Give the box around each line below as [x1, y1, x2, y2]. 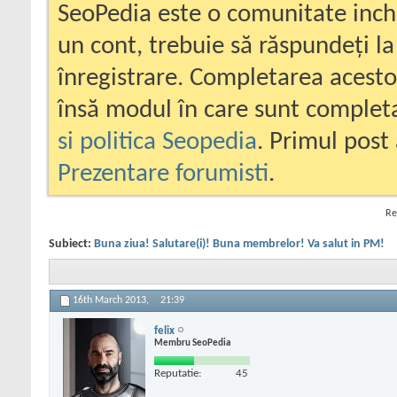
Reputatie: [154, 367, 201, 379]
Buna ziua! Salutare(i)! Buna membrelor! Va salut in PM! [94, 237, 385, 251]
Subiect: [49, 237, 94, 251]
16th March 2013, [73, 295, 152, 307]
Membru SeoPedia [154, 338, 230, 348]
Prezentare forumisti [58, 161, 269, 187]
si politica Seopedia [58, 129, 257, 155]
